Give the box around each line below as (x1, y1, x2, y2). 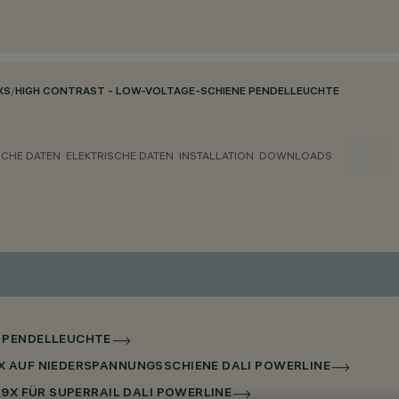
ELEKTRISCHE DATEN (66, 149, 174, 162)
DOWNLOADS (259, 149, 332, 162)
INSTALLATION (179, 149, 254, 162)
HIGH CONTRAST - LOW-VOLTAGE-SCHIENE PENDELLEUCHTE (15, 86, 339, 98)
